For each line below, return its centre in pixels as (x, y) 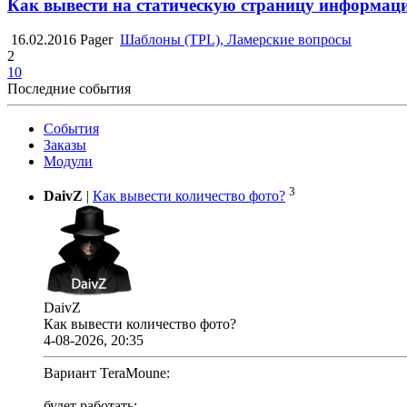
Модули (68, 162)
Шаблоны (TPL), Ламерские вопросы (236, 40)
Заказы (65, 145)
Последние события (69, 89)
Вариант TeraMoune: (107, 372)
